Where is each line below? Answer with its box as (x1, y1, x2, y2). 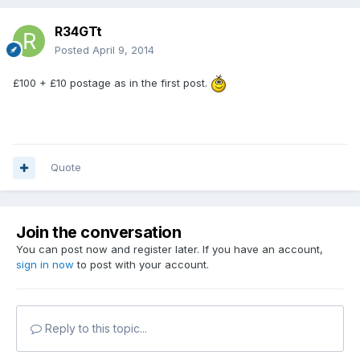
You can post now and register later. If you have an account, (16, 243, 323, 256)
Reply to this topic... (42, 321, 147, 336)
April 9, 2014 (92, 43, 154, 57)
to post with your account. (74, 258, 209, 272)
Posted (55, 43, 92, 57)
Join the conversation (16, 223, 182, 243)
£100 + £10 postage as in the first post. (13, 76, 211, 89)
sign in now (16, 258, 74, 272)
